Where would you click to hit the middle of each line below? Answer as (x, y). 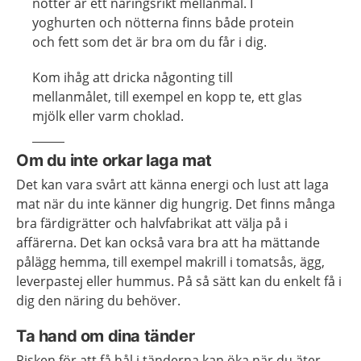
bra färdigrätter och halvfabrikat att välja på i (152, 224)
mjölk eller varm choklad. (108, 116)
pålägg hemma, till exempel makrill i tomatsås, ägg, (170, 262)
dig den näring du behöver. (98, 301)
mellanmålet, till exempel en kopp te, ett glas (167, 97)
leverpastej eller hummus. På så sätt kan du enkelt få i (179, 282)
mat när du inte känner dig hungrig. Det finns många (176, 204)
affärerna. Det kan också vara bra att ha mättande (168, 243)
